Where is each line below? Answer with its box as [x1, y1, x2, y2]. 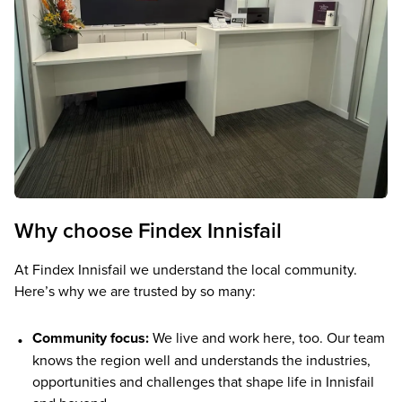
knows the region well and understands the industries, [31, 350, 371, 371]
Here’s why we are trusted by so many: [14, 281, 256, 301]
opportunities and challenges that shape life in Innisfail [31, 371, 374, 392]
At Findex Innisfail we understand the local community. [14, 259, 357, 280]
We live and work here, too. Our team [148, 328, 385, 348]
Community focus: [31, 328, 149, 349]
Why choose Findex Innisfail [14, 214, 282, 246]
